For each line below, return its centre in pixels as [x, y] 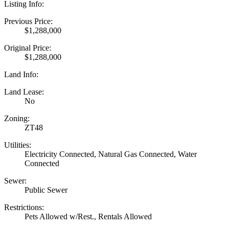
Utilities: [18, 145]
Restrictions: [24, 207]
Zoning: [17, 118]
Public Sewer [46, 190]
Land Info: [21, 74]
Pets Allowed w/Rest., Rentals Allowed [88, 216]
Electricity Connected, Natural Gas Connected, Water [111, 154]
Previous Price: [28, 21]
